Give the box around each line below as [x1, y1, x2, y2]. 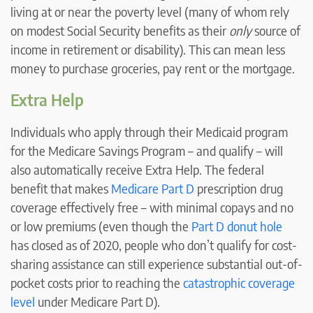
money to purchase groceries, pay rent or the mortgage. [10, 60, 295, 77]
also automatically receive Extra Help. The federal [10, 161, 264, 178]
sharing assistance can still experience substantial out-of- [10, 256, 303, 272]
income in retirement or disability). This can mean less [10, 41, 285, 58]
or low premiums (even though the [10, 218, 191, 235]
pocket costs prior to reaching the [10, 275, 183, 291]
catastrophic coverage [183, 275, 295, 291]
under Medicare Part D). [35, 293, 160, 310]
